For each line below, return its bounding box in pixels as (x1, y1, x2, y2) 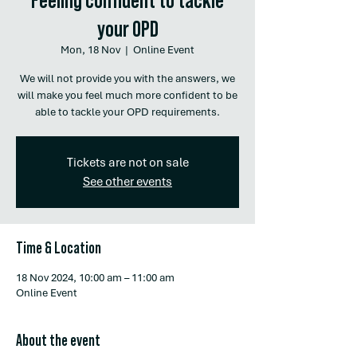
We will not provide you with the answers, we (20, 72, 235, 85)
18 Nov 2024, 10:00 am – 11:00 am (16, 271, 175, 284)
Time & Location (16, 237, 101, 257)
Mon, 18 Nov (61, 43, 120, 57)
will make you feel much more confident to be (18, 88, 237, 102)
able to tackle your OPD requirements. (35, 105, 220, 119)
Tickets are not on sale (66, 155, 189, 171)
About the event (16, 330, 100, 349)
